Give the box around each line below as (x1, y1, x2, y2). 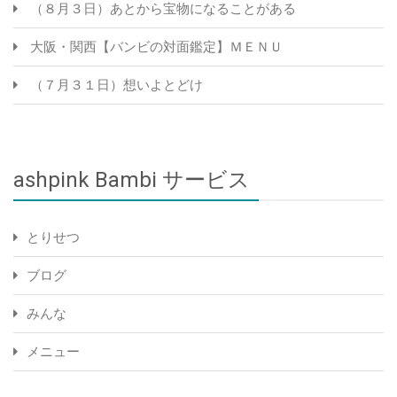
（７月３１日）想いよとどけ (30, 77, 203, 94)
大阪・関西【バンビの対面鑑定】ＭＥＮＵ (30, 39, 283, 56)
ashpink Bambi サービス (13, 167, 250, 193)
